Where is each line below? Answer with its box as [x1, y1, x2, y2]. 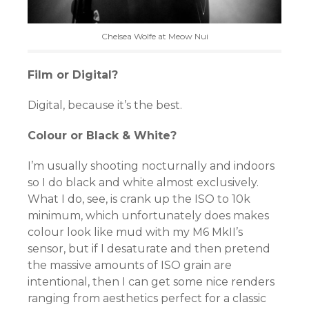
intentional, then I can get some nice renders [28, 275, 275, 288]
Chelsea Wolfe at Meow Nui [101, 30, 208, 41]
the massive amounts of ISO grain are [28, 258, 232, 272]
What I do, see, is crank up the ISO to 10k [28, 192, 250, 206]
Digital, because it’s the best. [28, 98, 182, 112]
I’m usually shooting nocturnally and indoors [28, 159, 275, 172]
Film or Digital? [28, 68, 118, 81]
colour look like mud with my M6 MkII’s [28, 225, 243, 239]
